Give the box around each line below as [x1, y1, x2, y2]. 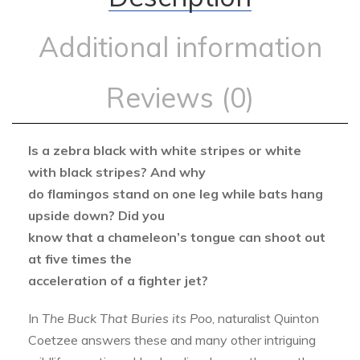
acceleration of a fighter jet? [28, 272, 208, 288]
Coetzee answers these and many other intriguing [28, 332, 316, 348]
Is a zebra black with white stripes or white [28, 142, 301, 158]
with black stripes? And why [28, 164, 206, 180]
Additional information [38, 30, 322, 64]
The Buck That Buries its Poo [42, 310, 212, 326]
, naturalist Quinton [212, 310, 319, 326]
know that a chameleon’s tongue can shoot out [28, 229, 325, 245]
